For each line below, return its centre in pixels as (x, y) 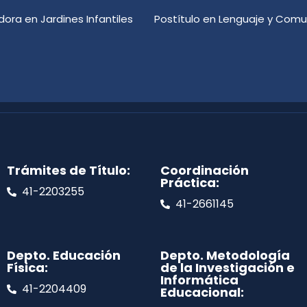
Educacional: (202, 293)
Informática (199, 280)
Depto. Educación (63, 256)
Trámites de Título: (68, 171)
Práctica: (189, 183)
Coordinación (204, 171)
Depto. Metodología (225, 256)
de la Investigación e (227, 268)
